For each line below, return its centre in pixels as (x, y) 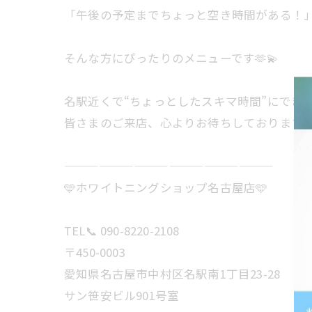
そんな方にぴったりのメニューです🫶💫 (172, 58)
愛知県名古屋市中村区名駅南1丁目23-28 (172, 274)
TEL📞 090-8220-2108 (122, 231)
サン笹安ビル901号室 (122, 295)
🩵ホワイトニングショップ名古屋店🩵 (166, 187)
